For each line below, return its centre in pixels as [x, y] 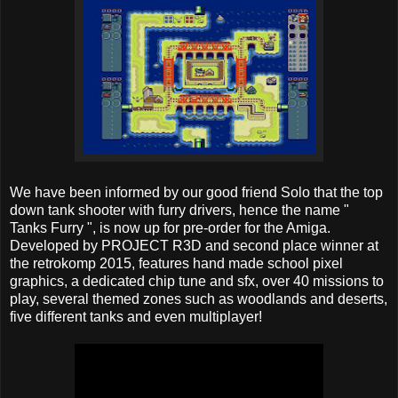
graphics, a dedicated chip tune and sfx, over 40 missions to [197, 282]
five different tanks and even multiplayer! [136, 317]
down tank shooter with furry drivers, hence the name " [179, 211]
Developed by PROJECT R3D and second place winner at [194, 246]
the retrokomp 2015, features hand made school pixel [176, 264]
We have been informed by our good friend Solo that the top [196, 193]
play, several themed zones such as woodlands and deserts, [199, 299]
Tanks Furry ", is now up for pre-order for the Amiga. [170, 228]
